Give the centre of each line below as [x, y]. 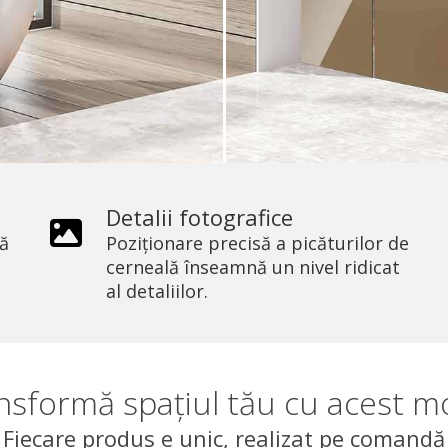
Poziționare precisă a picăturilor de [258, 242]
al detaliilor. [157, 290]
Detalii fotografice [200, 216]
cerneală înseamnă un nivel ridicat [253, 266]
